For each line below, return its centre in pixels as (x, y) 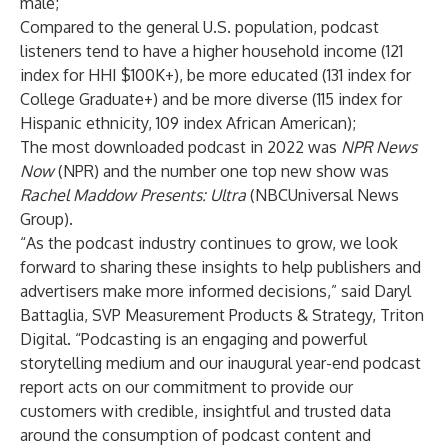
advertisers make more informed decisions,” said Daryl (215, 291)
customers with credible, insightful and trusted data (205, 411)
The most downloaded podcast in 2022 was (180, 147)
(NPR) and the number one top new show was (221, 171)
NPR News (379, 147)
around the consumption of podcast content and (195, 435)
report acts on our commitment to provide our (186, 387)
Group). (46, 219)
